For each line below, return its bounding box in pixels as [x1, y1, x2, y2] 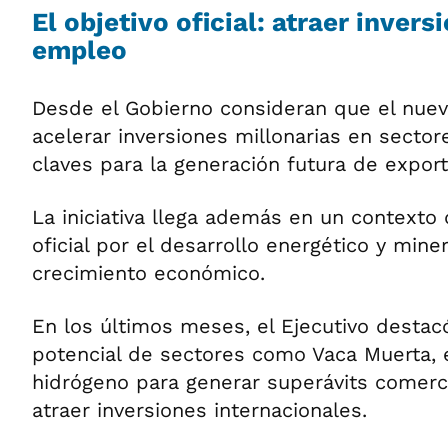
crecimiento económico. [32, 261, 265, 285]
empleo [32, 35, 127, 65]
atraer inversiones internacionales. [32, 398, 367, 422]
